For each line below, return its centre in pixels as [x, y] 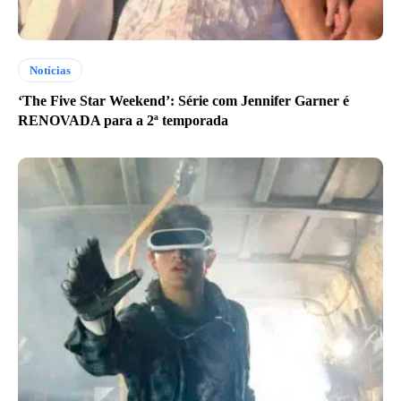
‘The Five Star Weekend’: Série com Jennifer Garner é [183, 101]
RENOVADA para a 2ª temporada [123, 121]
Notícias [50, 71]
